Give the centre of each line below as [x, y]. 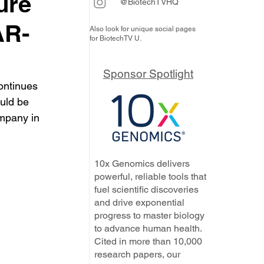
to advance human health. [148, 228]
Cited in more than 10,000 [148, 241]
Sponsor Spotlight [148, 74]
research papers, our [137, 254]
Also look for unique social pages [143, 29]
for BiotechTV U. [115, 38]
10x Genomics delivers [142, 164]
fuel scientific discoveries [146, 189]
